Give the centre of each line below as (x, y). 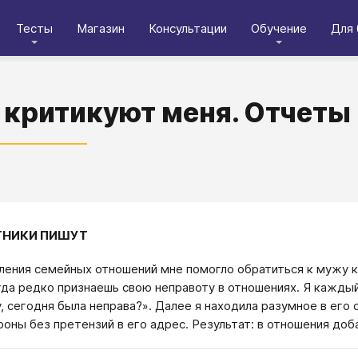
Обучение (279, 28)
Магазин (101, 28)
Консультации (188, 28)
